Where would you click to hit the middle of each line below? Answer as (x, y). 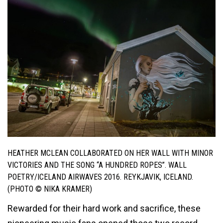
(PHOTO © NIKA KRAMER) (50, 189)
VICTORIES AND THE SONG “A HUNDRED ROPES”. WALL (97, 165)
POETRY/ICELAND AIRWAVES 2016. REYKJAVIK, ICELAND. (100, 177)
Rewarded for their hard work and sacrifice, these (104, 208)
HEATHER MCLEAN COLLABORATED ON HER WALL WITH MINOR (110, 153)
